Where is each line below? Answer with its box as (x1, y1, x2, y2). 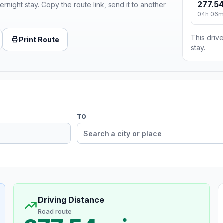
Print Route (19, 35, 59, 44)
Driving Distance (37, 195, 104, 205)
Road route (37, 207, 72, 216)
